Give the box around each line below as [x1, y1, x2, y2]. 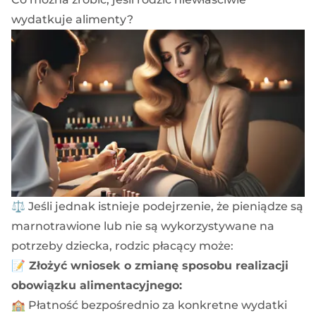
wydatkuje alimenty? [11, 12, 133, 26]
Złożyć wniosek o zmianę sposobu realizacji [25, 259, 288, 273]
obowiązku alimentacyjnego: [11, 279, 182, 293]
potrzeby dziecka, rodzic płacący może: [11, 239, 233, 253]
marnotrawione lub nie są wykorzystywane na [11, 219, 274, 233]
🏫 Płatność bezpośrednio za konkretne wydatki [11, 298, 287, 312]
